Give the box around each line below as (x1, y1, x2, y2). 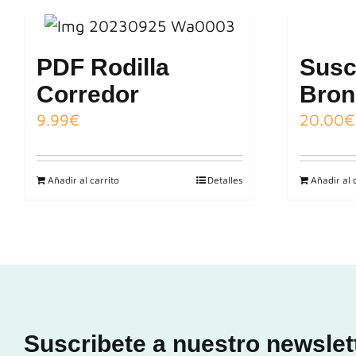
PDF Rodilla (37, 54, 169, 80)
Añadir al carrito (48, 174, 119, 186)
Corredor (37, 81, 139, 107)
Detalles (207, 174, 242, 186)
